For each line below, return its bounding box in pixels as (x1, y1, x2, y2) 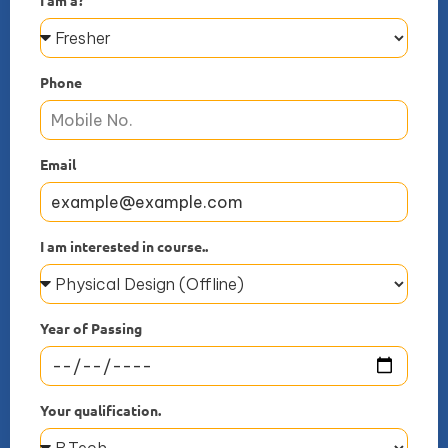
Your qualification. (40, 400, 161, 419)
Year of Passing (40, 318, 142, 337)
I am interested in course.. (40, 236, 208, 255)
